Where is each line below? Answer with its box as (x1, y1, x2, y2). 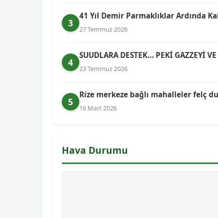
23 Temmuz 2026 (79, 64, 127, 73)
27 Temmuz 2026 (79, 25, 127, 34)
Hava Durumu (62, 144, 128, 157)
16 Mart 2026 (79, 104, 117, 112)
